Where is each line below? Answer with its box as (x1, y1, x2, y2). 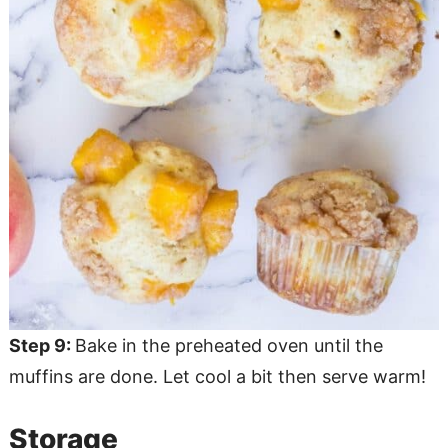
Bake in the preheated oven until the (74, 334, 383, 356)
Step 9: (8, 334, 75, 356)
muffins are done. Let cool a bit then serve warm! (8, 365, 426, 387)
